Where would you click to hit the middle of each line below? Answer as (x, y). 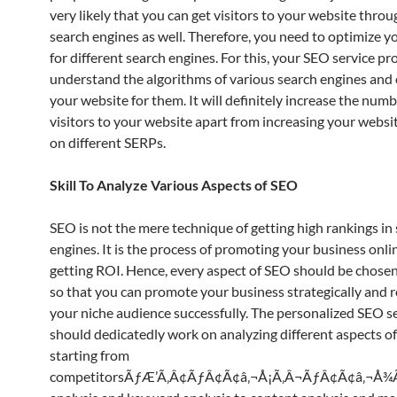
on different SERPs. (108, 142)
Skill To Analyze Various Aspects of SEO (174, 185)
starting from (90, 355)
